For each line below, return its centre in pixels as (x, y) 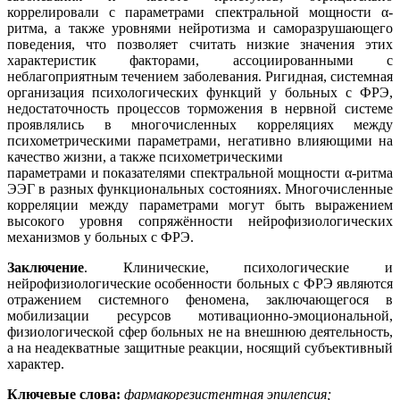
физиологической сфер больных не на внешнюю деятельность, (200, 332)
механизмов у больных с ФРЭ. (100, 237)
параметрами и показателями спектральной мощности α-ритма (200, 173)
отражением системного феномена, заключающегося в (200, 300)
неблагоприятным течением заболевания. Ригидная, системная (200, 77)
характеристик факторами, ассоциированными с (200, 61)
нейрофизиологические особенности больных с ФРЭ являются (200, 284)
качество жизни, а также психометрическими (145, 157)
